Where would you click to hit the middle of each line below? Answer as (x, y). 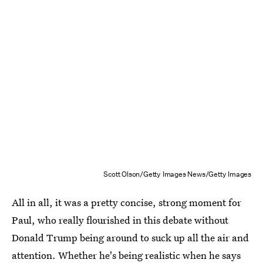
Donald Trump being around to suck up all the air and (130, 238)
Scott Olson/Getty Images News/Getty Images (177, 174)
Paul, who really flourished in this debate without (120, 220)
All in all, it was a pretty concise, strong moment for (127, 203)
